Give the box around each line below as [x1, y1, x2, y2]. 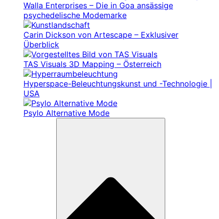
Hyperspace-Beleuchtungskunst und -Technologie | [23, 79, 212, 88]
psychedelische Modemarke [23, 10, 127, 20]
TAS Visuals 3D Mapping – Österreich [23, 59, 161, 69]
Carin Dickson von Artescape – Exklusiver [23, 30, 178, 40]
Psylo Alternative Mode [23, 108, 109, 118]
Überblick [23, 40, 59, 49]
